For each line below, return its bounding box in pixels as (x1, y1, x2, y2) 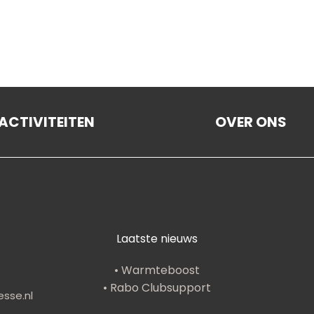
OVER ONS (214, 112, 287, 132)
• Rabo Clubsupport (103, 279, 211, 296)
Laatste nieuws (116, 230, 198, 247)
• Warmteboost (114, 261, 200, 278)
